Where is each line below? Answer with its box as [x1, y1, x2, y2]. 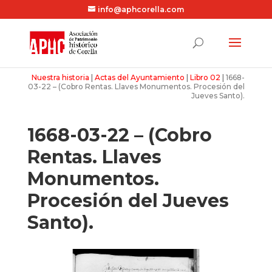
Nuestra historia [32, 73, 90, 82]
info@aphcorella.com [97, 5, 184, 14]
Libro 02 [190, 73, 221, 82]
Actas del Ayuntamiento [95, 73, 185, 82]
